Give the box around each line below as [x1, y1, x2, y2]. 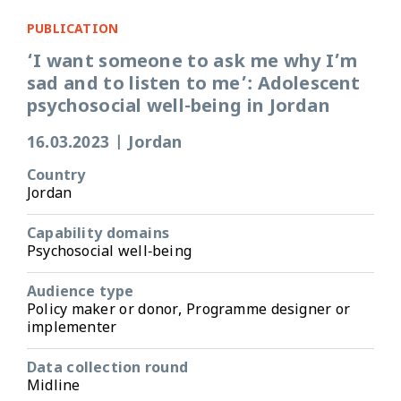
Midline [27, 376, 81, 397]
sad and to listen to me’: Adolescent [27, 73, 361, 97]
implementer [27, 318, 117, 338]
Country [27, 166, 86, 186]
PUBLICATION [27, 21, 119, 38]
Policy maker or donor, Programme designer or [27, 300, 351, 320]
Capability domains [27, 224, 169, 244]
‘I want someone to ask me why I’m [27, 50, 358, 74]
